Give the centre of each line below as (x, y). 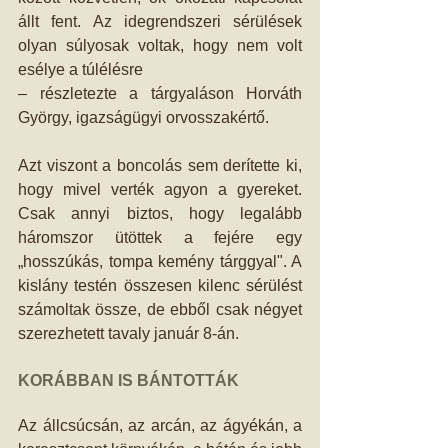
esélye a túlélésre (82, 69)
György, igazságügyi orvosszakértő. (145, 117)
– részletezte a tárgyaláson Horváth (160, 93)
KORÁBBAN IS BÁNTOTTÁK (128, 380)
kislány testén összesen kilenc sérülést (160, 285)
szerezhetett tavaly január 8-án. (130, 333)
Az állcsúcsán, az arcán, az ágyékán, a (160, 425)
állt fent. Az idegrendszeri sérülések (160, 21)
